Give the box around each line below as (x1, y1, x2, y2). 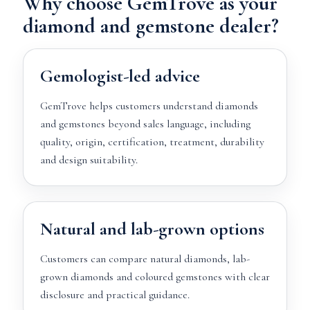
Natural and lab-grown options (39, 218, 264, 239)
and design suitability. (39, 153, 138, 167)
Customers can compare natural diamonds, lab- (39, 252, 250, 266)
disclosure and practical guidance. (39, 288, 190, 302)
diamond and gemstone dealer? (22, 13, 279, 39)
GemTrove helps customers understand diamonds (39, 99, 258, 113)
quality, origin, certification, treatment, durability (39, 135, 264, 149)
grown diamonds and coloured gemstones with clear (39, 270, 270, 284)
